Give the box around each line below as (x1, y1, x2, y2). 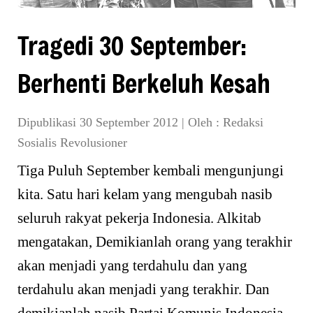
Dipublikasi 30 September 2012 (17, 115, 182, 129)
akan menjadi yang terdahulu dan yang (17, 256, 247, 274)
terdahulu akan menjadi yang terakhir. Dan (17, 280, 270, 298)
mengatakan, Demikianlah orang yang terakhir (17, 233, 292, 250)
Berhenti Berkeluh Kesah (17, 66, 270, 100)
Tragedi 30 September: (17, 28, 247, 62)
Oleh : (188, 115, 223, 129)
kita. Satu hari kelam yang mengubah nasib (17, 185, 272, 203)
